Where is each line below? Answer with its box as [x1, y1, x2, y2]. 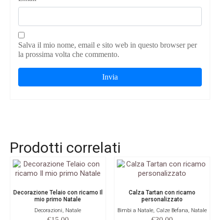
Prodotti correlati [10, 138, 121, 156]
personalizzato [141, 195, 183, 203]
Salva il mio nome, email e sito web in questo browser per [18, 40, 197, 49]
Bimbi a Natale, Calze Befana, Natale [117, 207, 207, 214]
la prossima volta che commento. [18, 50, 119, 58]
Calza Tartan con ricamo [129, 189, 196, 196]
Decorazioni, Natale [34, 207, 82, 214]
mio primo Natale [34, 195, 82, 203]
